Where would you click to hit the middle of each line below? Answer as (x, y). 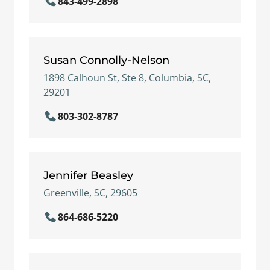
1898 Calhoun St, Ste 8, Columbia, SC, (127, 78)
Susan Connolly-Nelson (106, 60)
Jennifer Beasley (88, 175)
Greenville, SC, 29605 (90, 193)
